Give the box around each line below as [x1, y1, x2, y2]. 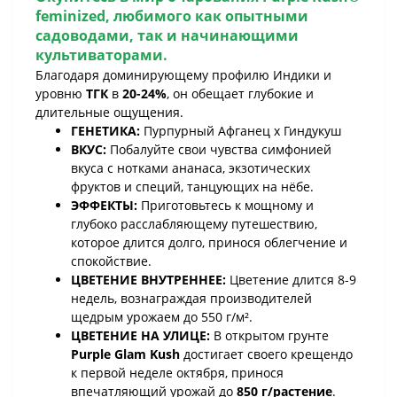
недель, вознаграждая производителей [71, 290, 312, 307]
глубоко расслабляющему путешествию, [71, 215, 317, 232]
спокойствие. [71, 253, 152, 269]
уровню [35, 85, 86, 102]
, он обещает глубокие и [167, 85, 314, 102]
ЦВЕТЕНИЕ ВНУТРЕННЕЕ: [71, 271, 226, 288]
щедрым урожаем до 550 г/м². [71, 308, 253, 325]
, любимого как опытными [105, 6, 308, 26]
